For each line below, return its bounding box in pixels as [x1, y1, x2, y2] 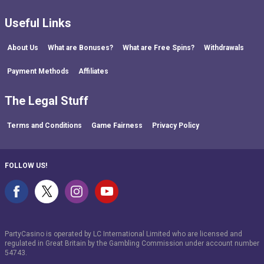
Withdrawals [204, 43, 244, 52]
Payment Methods [7, 67, 69, 75]
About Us [7, 43, 38, 52]
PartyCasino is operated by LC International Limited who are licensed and [5, 229, 242, 238]
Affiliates [78, 67, 108, 75]
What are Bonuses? [48, 43, 113, 52]
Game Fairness [91, 121, 143, 130]
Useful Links [5, 15, 71, 30]
